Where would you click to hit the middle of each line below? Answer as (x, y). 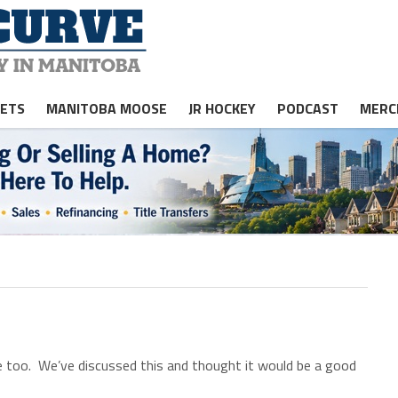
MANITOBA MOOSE (107, 108)
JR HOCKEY (222, 108)
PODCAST (308, 108)
